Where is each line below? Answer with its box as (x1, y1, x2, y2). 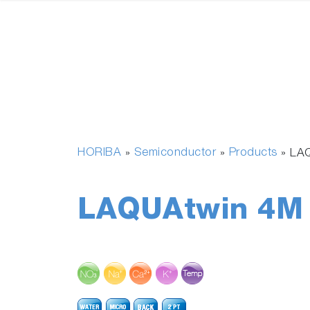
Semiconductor (134, 147, 216, 159)
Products (228, 147, 277, 159)
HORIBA (77, 147, 121, 159)
